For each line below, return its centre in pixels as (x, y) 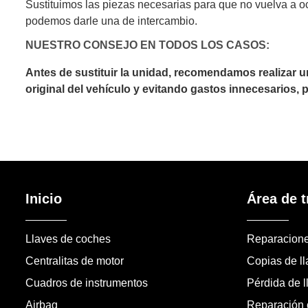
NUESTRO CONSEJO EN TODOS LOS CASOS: (147, 45)
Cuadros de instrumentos (86, 283)
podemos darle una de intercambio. (111, 21)
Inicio (43, 198)
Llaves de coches (68, 239)
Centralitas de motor (74, 261)
